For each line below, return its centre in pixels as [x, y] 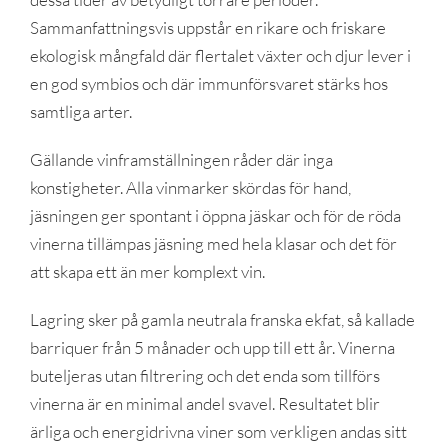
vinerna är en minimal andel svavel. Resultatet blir [204, 403]
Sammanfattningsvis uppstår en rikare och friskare [207, 27]
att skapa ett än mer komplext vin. [147, 271]
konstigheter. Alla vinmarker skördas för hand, [190, 187]
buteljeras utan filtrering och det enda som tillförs [204, 375]
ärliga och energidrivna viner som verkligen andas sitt [218, 431]
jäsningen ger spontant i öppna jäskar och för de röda [215, 215]
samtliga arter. [80, 111]
